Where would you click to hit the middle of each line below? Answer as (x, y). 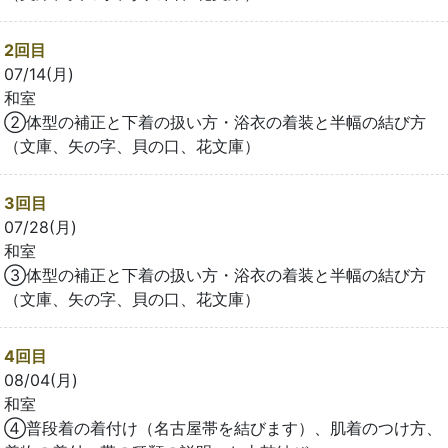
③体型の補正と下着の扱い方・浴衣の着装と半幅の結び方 (215, 275)
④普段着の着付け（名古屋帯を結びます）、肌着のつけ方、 (223, 428)
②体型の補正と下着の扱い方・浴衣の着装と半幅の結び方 (215, 122)
